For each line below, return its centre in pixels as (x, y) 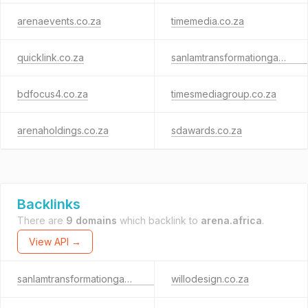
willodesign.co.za (210, 279)
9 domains (91, 220)
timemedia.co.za (207, 21)
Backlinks (49, 204)
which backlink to (159, 220)
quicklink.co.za (51, 57)
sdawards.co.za (206, 130)
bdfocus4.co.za (53, 94)
